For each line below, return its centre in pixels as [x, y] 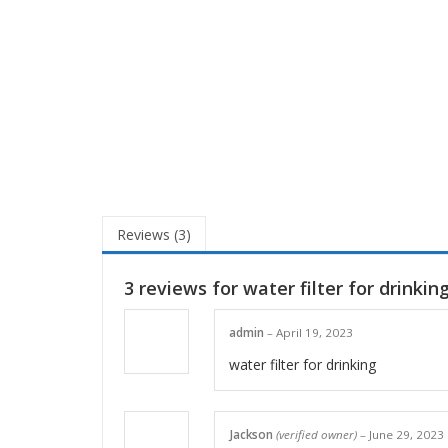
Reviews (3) [154, 235]
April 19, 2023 [314, 333]
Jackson [252, 434]
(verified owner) [316, 434]
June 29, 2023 [406, 434]
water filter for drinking [302, 364]
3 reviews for [183, 288]
